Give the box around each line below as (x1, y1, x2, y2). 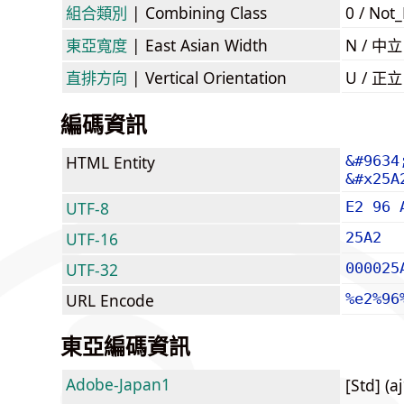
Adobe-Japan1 (66, 372, 170, 395)
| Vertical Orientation (127, 66, 287, 88)
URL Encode (66, 289, 154, 311)
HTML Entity (66, 151, 155, 173)
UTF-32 (66, 258, 118, 280)
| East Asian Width (127, 33, 268, 56)
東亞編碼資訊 (60, 330, 190, 361)
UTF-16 (66, 227, 118, 250)
